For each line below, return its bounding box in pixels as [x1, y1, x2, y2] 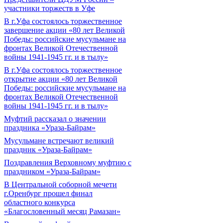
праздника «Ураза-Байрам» [4, 123, 96, 132]
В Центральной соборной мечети [4, 180, 117, 189]
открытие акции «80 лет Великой [4, 75, 117, 83]
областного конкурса [4, 198, 75, 207]
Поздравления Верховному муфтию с [4, 158, 131, 167]
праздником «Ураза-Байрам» [4, 167, 101, 176]
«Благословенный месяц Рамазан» [4, 207, 120, 216]
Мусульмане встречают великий [4, 136, 114, 145]
